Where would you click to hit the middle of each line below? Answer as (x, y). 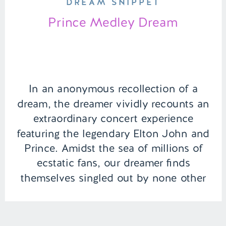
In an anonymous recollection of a (114, 89)
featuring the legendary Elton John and (114, 133)
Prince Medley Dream (113, 22)
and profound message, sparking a (114, 208)
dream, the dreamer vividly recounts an (114, 104)
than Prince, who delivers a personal (113, 193)
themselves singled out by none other (114, 178)
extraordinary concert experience (113, 119)
